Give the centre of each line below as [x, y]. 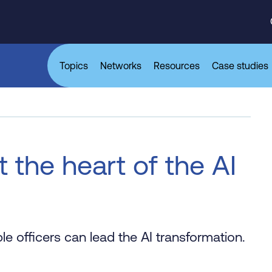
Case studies [240, 66]
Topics [74, 66]
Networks [121, 66]
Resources [177, 66]
